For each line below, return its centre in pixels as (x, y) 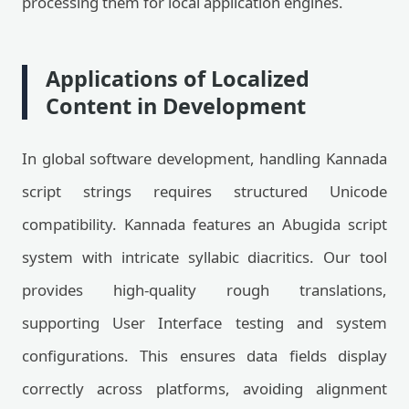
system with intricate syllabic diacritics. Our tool (204, 257)
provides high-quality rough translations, (204, 290)
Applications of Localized (178, 79)
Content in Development (176, 106)
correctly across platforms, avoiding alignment (204, 388)
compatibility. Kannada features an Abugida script (204, 224)
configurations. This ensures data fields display (204, 356)
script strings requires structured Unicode (204, 191)
